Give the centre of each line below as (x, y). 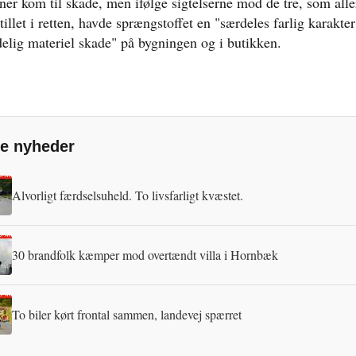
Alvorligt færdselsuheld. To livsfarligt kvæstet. (128, 195)
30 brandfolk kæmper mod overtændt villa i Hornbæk (145, 255)
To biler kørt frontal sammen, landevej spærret (127, 314)
